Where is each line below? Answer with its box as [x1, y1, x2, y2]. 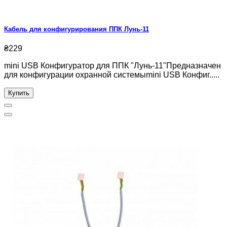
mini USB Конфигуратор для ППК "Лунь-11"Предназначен [4, 61, 221, 70]
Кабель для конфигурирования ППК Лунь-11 [4, 25, 149, 33]
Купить [8, 89, 29, 97]
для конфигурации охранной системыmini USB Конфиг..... [4, 70, 219, 79]
